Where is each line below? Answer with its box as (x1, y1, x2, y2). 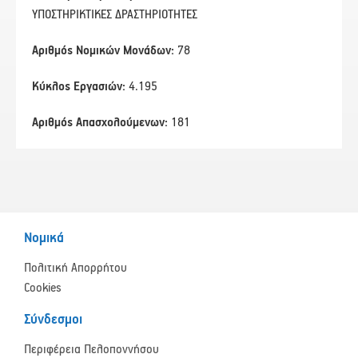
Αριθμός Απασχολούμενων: (32, 116, 171, 130)
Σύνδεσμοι (24, 312, 82, 328)
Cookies (24, 281, 62, 296)
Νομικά (24, 231, 64, 247)
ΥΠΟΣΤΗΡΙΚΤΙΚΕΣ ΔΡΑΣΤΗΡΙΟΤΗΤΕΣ (32, 8, 204, 22)
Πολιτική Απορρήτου (24, 261, 127, 276)
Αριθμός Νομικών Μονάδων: (32, 44, 177, 58)
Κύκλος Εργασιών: (32, 80, 129, 94)
